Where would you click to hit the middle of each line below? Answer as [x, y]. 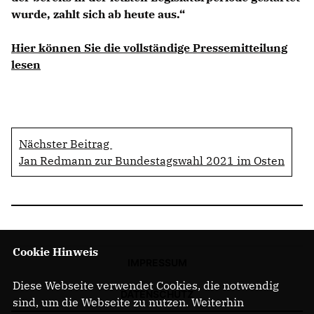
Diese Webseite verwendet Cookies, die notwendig [145, 285]
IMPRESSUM [157, 262]
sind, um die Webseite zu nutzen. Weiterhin [128, 302]
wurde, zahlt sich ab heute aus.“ [98, 14]
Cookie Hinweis [55, 252]
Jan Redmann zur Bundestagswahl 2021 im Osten [152, 160]
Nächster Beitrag [66, 143]
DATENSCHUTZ [157, 294]
